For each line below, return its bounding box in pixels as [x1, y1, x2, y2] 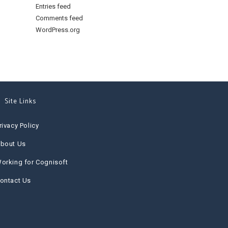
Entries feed [36, 3, 71, 10]
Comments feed [36, 14, 83, 22]
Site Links [4, 96, 36, 107]
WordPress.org [36, 26, 80, 34]
